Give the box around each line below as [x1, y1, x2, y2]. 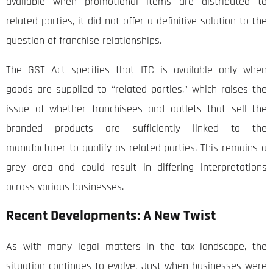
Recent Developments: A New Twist [6, 207, 216, 225]
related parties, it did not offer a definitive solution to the [6, 14, 267, 29]
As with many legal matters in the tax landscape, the [6, 239, 267, 254]
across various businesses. [6, 180, 124, 194]
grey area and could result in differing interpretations [6, 160, 267, 175]
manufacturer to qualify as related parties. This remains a [6, 141, 267, 155]
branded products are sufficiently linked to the [6, 121, 267, 136]
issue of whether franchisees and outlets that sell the [6, 102, 267, 116]
